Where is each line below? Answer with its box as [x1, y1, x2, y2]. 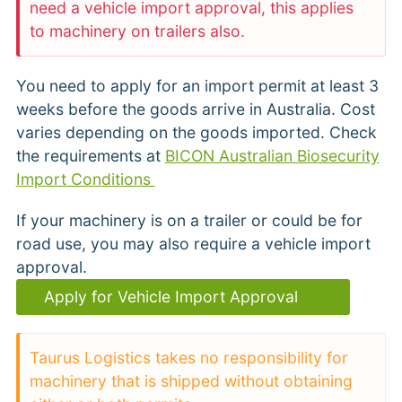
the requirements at [15, 146, 165, 166]
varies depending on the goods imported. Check [15, 123, 377, 143]
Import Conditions [15, 170, 155, 189]
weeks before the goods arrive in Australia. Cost [15, 100, 375, 119]
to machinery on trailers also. [29, 22, 245, 41]
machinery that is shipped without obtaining [29, 371, 353, 391]
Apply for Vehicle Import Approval [43, 287, 302, 307]
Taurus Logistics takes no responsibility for [29, 348, 348, 368]
